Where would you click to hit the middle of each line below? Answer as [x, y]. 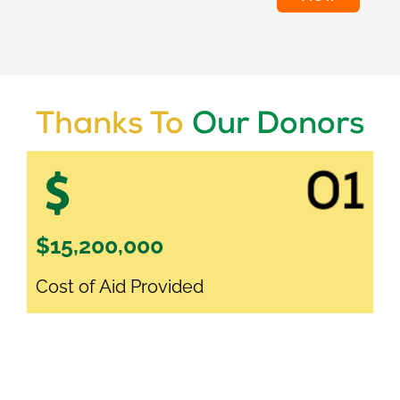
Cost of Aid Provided [120, 287]
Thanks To [114, 127]
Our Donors [278, 127]
